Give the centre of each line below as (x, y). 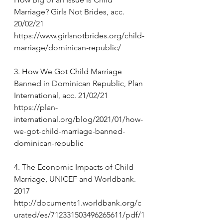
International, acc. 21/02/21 (62, 96)
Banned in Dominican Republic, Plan (79, 84)
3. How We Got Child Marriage (69, 72)
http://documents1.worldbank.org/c (78, 203)
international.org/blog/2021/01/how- (78, 119)
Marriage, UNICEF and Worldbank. (76, 179)
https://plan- (36, 108)
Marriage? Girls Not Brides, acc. (70, 12)
